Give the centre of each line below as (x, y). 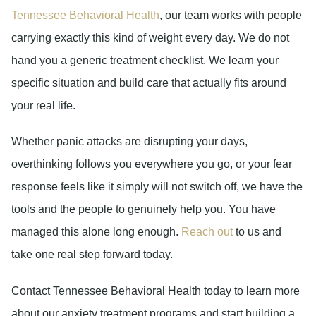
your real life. (43, 106)
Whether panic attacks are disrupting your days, (129, 142)
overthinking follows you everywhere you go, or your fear (152, 164)
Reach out (207, 232)
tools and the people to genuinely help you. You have (144, 209)
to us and (257, 232)
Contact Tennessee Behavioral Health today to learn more (156, 291)
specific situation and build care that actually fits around (149, 83)
